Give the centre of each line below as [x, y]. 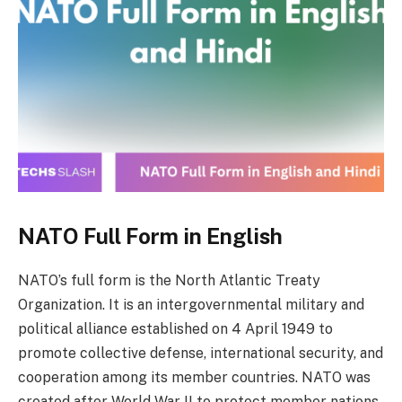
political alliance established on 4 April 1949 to [175, 328]
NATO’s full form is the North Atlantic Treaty [169, 280]
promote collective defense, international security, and [201, 353]
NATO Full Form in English [150, 236]
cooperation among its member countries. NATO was [194, 377]
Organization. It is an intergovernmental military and [191, 304]
